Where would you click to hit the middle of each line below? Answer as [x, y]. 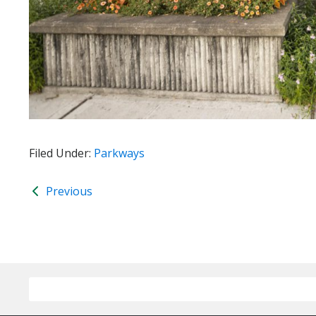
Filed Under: [61, 153]
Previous [68, 191]
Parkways [119, 153]
